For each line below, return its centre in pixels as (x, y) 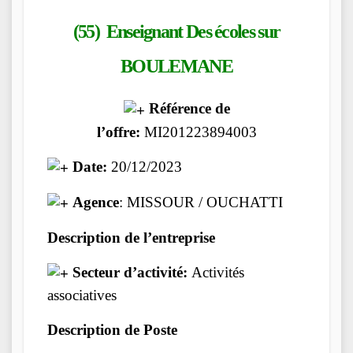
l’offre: (118, 132)
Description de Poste (112, 330)
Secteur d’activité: (130, 272)
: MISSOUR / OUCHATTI (201, 202)
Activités (216, 272)
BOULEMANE (176, 66)
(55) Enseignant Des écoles (165, 31)
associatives (82, 295)
